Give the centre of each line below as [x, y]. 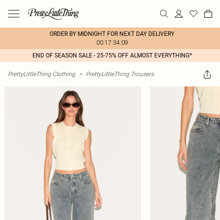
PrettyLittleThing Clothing [41, 74]
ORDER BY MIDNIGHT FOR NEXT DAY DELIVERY [112, 34]
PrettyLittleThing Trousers [120, 74]
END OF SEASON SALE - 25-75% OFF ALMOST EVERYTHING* [112, 55]
